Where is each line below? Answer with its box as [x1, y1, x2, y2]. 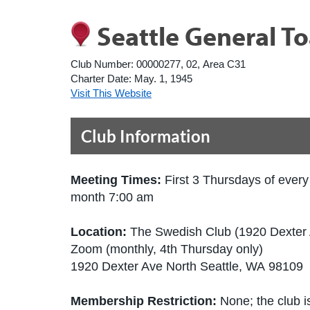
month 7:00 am [71, 190, 154, 204]
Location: [71, 225, 130, 239]
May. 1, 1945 [134, 73, 192, 84]
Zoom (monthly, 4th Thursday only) [71, 242, 263, 256]
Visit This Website [71, 87, 152, 99]
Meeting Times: [71, 173, 165, 187]
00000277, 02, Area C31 [136, 58, 246, 70]
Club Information [81, 126, 210, 146]
